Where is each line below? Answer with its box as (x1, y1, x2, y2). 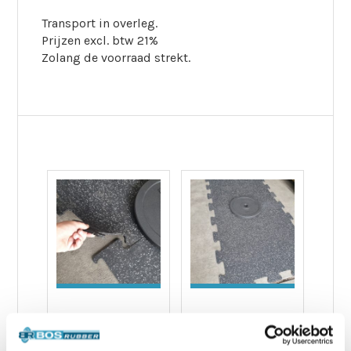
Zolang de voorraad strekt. (42, 50, 191, 65)
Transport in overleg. (42, 16, 158, 31)
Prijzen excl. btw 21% (42, 33, 159, 48)
